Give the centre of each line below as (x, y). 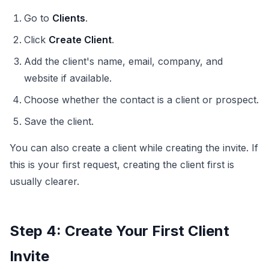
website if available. (68, 78)
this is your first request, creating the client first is (122, 164)
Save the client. (59, 121)
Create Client (80, 39)
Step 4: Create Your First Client (119, 231)
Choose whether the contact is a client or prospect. (141, 99)
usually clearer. (44, 181)
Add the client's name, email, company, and (123, 61)
